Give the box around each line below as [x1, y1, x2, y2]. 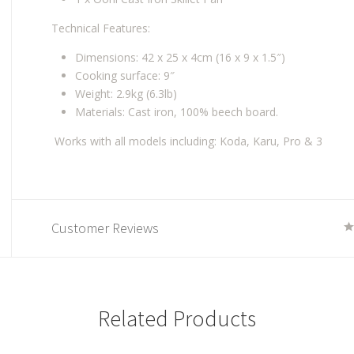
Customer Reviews [51, 219, 159, 237]
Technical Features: [51, 21, 150, 36]
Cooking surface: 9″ [75, 68, 175, 83]
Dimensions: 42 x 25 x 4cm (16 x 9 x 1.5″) [75, 50, 285, 65]
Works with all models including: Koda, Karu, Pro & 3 [51, 134, 322, 149]
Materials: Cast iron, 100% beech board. [75, 104, 278, 119]
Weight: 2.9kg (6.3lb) [75, 86, 177, 101]
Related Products [98, 304, 256, 333]
